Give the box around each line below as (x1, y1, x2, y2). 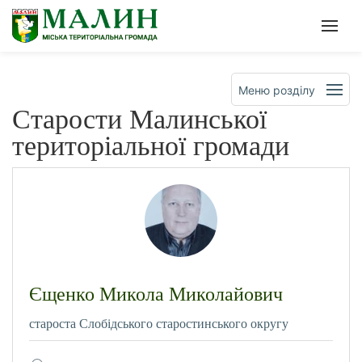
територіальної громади (12, 130, 289, 161)
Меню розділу (238, 82, 315, 97)
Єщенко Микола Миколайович (29, 283, 283, 305)
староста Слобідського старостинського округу (29, 316, 288, 330)
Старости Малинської (12, 103, 267, 134)
